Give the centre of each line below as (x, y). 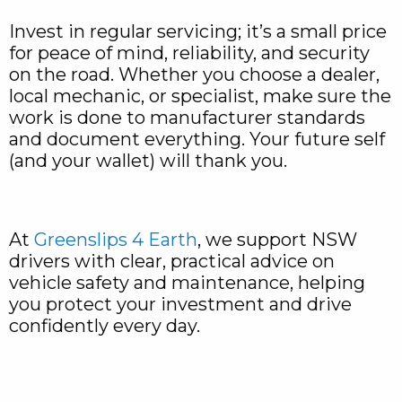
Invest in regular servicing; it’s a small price (198, 32)
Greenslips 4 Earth (116, 240)
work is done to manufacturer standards (187, 118)
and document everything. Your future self (197, 140)
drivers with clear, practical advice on (172, 262)
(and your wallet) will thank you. (148, 161)
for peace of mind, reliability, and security (189, 53)
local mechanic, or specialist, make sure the (200, 96)
